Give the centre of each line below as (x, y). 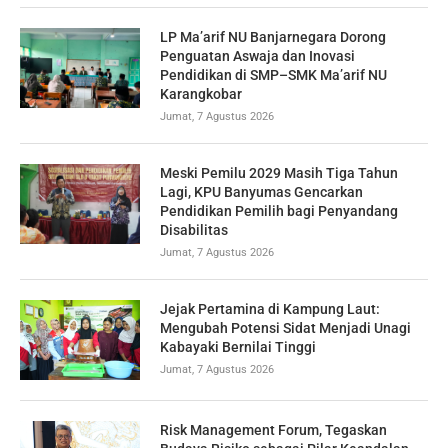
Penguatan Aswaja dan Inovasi (257, 55)
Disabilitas (194, 229)
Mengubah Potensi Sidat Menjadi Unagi (285, 327)
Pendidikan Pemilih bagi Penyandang (279, 210)
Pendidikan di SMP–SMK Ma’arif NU (273, 74)
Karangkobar (201, 93)
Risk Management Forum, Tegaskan (273, 429)
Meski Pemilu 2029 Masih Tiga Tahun (279, 172)
